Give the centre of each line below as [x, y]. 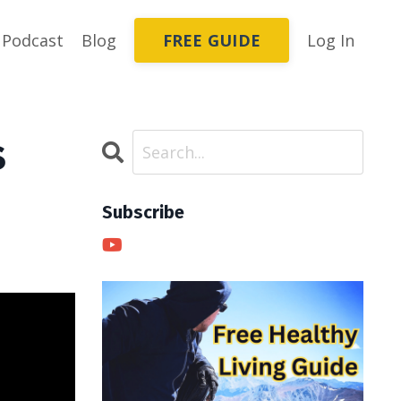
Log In [331, 40]
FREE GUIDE [211, 40]
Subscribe [143, 212]
